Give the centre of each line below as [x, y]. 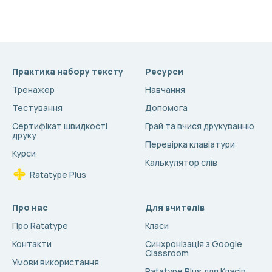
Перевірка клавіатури [190, 144]
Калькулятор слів [181, 162]
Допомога [166, 108]
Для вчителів [175, 207]
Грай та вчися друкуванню [200, 126]
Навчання [165, 90]
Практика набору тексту [68, 71]
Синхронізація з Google [194, 244]
